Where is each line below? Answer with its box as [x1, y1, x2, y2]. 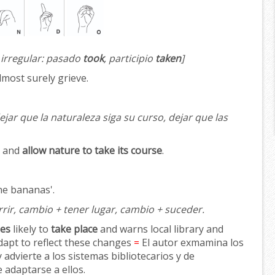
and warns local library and [98, 222, 223, 236]
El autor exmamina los [139, 236, 244, 250]
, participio [104, 52, 155, 66]
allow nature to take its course [22, 144, 162, 158]
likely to [10, 222, 51, 236]
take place [51, 222, 98, 236]
